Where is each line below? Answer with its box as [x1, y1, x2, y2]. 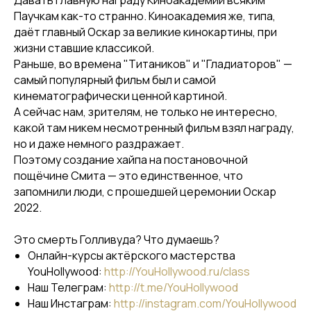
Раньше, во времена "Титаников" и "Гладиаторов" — [14, 56, 292, 72]
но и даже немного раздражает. [14, 136, 184, 151]
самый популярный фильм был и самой [14, 72, 216, 87]
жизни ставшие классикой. [14, 40, 154, 56]
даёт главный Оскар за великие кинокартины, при [14, 24, 277, 40]
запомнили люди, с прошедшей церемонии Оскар [14, 184, 276, 199]
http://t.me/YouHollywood [109, 280, 238, 295]
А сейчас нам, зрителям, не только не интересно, [14, 104, 278, 119]
